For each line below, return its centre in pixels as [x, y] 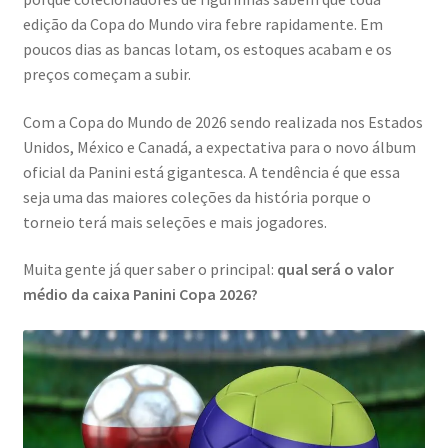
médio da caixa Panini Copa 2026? [140, 294]
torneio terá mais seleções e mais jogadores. [174, 221]
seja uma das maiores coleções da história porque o [196, 196]
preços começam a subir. [106, 74]
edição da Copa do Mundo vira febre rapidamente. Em [202, 24]
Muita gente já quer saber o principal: [149, 269]
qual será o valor [335, 269]
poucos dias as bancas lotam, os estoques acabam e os [207, 49]
